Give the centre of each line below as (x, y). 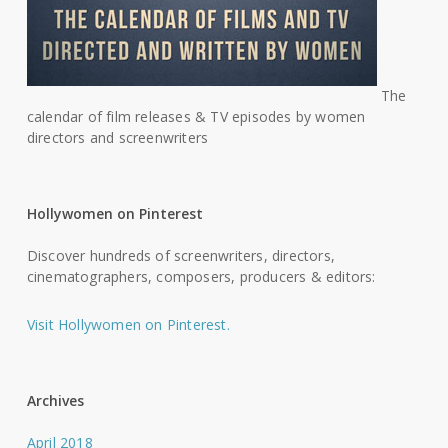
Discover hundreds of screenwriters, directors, (181, 255)
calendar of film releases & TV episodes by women (196, 116)
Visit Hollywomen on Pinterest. (128, 324)
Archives (55, 400)
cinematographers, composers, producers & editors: (201, 276)
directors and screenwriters (117, 137)
